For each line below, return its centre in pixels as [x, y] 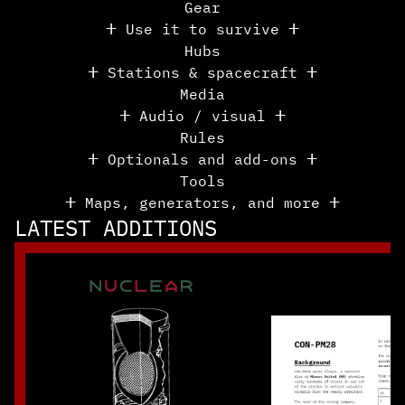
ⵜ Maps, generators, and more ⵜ [202, 202]
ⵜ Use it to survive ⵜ [202, 29]
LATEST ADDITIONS [116, 228]
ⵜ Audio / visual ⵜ [202, 116]
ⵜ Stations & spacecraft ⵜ [202, 72]
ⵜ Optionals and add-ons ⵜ [202, 159]
